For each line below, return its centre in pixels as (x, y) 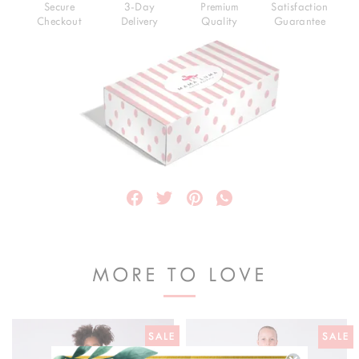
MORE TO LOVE (179, 275)
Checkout (59, 22)
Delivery (139, 22)
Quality (220, 22)
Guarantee (300, 22)
